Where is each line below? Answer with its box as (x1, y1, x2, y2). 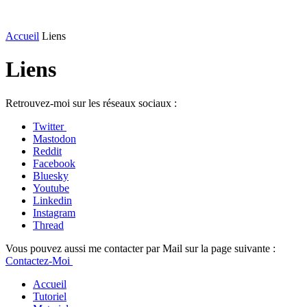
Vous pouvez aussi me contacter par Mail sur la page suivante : (5, 242, 275, 254)
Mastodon (33, 132, 76, 145)
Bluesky (33, 169, 69, 182)
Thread (33, 219, 64, 231)
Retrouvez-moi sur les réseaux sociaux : (5, 97, 177, 109)
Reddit (33, 145, 62, 157)
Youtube (33, 182, 69, 194)
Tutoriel (33, 290, 66, 302)
